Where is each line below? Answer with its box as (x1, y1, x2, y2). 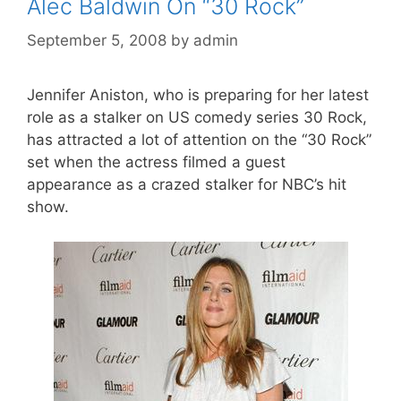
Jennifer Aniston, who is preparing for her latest (27, 86, 369, 105)
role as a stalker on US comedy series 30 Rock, (27, 108, 367, 127)
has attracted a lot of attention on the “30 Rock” (27, 131, 371, 149)
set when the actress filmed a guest (27, 153, 286, 172)
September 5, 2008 (27, 31, 166, 50)
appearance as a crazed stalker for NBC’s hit (27, 175, 346, 194)
